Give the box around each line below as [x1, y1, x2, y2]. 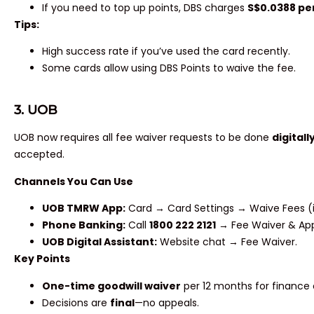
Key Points [14, 252, 70, 266]
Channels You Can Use [14, 174, 133, 189]
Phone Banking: [42, 218, 125, 233]
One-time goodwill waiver [42, 278, 181, 293]
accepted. [14, 147, 64, 162]
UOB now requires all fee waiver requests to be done [14, 130, 272, 145]
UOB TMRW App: [42, 201, 125, 216]
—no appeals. [135, 295, 199, 310]
